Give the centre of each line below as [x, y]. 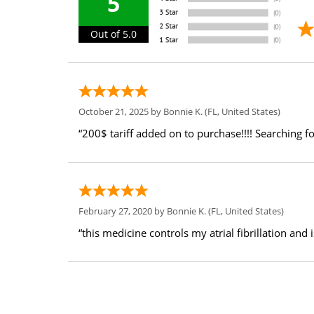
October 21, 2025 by [121, 112]
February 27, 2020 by [123, 211]
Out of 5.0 [114, 34]
